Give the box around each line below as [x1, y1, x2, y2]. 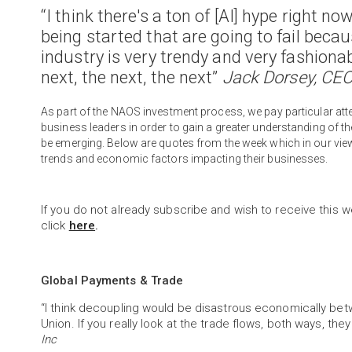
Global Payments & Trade [41, 273, 184, 288]
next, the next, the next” [41, 68, 222, 87]
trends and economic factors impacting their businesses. [41, 152, 333, 165]
